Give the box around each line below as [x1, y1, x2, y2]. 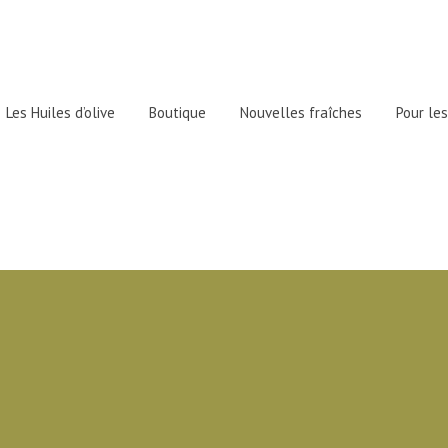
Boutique [149, 103, 206, 122]
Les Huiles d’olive [6, 103, 115, 122]
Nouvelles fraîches [240, 103, 362, 122]
